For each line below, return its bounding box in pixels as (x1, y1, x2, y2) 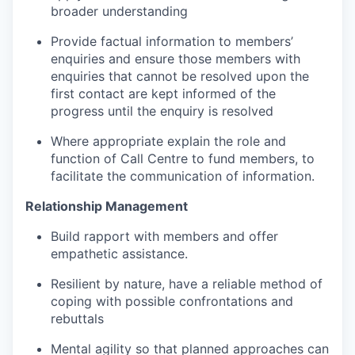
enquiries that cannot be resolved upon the (51, 68, 309, 84)
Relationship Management (25, 198, 188, 214)
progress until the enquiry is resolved (51, 103, 273, 119)
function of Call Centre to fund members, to (51, 151, 315, 166)
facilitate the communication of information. (51, 168, 315, 184)
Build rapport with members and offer (51, 228, 278, 244)
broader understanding (51, 3, 188, 19)
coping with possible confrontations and (51, 293, 293, 309)
